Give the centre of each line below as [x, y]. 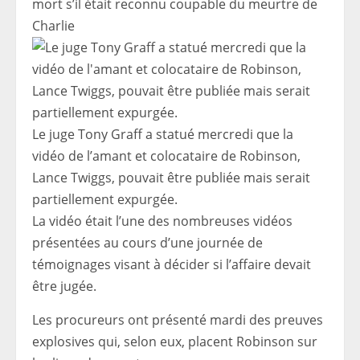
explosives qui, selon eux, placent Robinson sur [175, 342]
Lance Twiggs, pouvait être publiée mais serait [171, 178]
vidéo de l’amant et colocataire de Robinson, [166, 156]
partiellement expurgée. [105, 200]
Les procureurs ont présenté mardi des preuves [178, 320]
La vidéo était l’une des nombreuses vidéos [162, 221]
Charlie [53, 26]
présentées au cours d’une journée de [147, 243]
